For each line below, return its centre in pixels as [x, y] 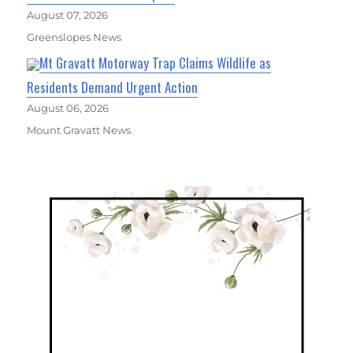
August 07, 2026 [68, 15]
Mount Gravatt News [79, 130]
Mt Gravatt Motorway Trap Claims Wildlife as [156, 62]
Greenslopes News [74, 37]
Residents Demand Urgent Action [113, 87]
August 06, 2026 [68, 108]
